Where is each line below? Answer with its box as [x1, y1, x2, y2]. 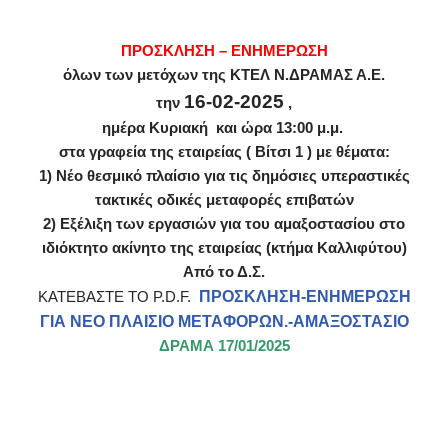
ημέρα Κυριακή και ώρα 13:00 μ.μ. [101, 119, 347, 137]
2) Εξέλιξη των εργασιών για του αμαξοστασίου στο [43, 215, 405, 233]
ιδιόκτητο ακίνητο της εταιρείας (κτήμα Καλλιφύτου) [41, 239, 407, 257]
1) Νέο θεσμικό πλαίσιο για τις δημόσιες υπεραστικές [38, 167, 410, 185]
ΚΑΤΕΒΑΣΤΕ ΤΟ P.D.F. [37, 288, 199, 306]
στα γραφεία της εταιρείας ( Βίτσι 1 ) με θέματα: [58, 143, 390, 161]
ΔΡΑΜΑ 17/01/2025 [158, 337, 290, 355]
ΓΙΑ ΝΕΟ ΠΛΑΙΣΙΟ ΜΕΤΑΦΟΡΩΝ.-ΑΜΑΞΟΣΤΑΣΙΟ [39, 313, 409, 331]
